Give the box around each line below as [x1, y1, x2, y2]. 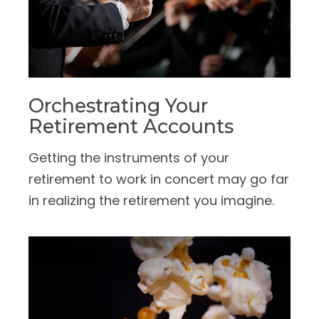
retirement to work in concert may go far [28, 170, 289, 189]
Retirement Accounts [28, 115, 234, 139]
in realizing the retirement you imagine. [28, 192, 274, 210]
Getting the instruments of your [28, 149, 229, 167]
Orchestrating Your [28, 94, 208, 118]
